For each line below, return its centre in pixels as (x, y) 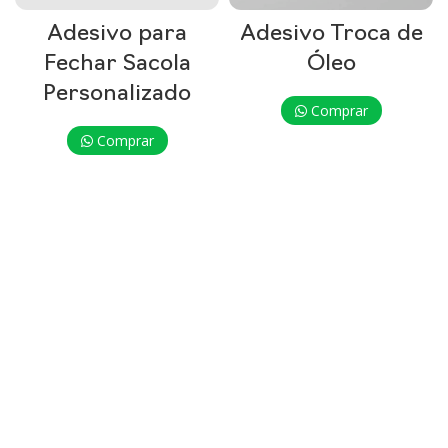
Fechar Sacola (117, 64)
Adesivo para (117, 34)
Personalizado (117, 94)
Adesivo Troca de (331, 34)
